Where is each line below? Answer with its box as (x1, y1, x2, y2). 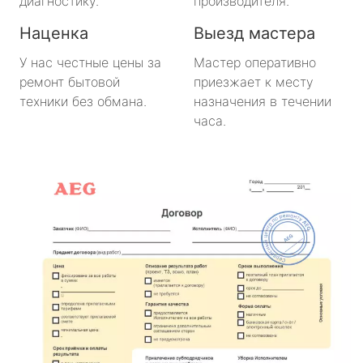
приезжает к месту (194, 73, 314, 90)
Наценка (19, 23, 88, 43)
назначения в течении (194, 92, 331, 109)
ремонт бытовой (19, 73, 120, 90)
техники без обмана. (19, 92, 147, 109)
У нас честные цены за (19, 53, 161, 70)
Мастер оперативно (194, 53, 316, 70)
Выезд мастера (194, 23, 315, 43)
